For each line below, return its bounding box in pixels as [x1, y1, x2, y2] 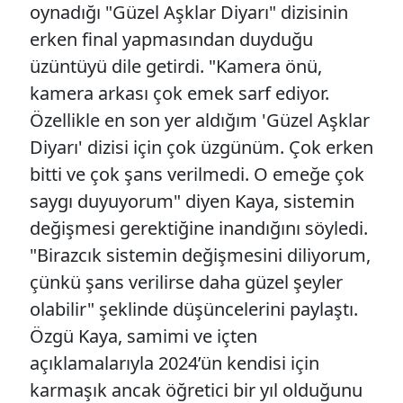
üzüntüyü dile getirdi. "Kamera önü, [30, 53, 322, 78]
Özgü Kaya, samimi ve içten [30, 323, 257, 348]
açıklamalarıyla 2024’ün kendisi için [30, 350, 319, 375]
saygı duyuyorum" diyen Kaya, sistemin [30, 188, 354, 213]
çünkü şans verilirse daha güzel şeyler [30, 269, 343, 294]
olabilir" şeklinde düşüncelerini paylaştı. [30, 296, 358, 321]
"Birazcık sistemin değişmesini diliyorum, [30, 242, 371, 267]
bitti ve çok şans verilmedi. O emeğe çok [30, 161, 364, 186]
